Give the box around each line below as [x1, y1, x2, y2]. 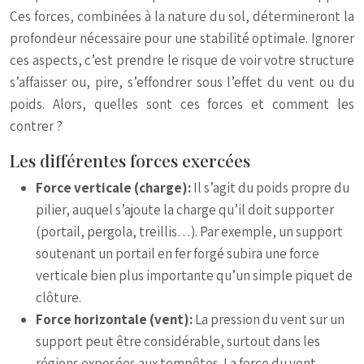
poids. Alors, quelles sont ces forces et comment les [10, 95, 354, 113]
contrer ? [10, 117, 63, 135]
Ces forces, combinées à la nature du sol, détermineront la [10, 7, 354, 25]
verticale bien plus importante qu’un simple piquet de [36, 266, 353, 284]
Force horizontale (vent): [36, 310, 195, 328]
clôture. [36, 288, 81, 306]
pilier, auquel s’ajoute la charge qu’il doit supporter [36, 201, 334, 219]
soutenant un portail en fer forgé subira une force [36, 245, 319, 262]
